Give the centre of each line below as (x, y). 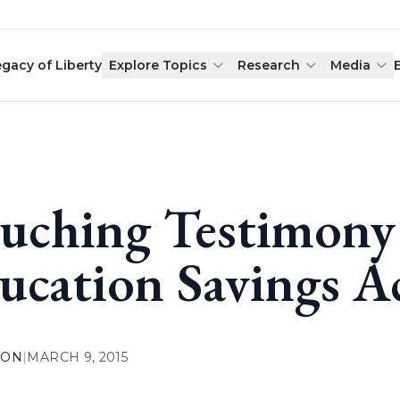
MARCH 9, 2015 (78, 357)
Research (269, 65)
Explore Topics (158, 65)
